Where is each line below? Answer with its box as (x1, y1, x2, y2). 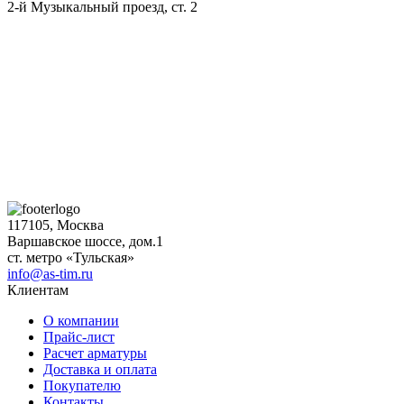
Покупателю (43, 377, 121, 393)
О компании (43, 312, 119, 328)
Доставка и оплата (43, 361, 157, 377)
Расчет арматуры (43, 344, 147, 361)
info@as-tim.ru (7, 265, 93, 281)
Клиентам (7, 281, 69, 298)
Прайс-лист (43, 328, 115, 344)
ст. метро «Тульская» (7, 249, 134, 265)
